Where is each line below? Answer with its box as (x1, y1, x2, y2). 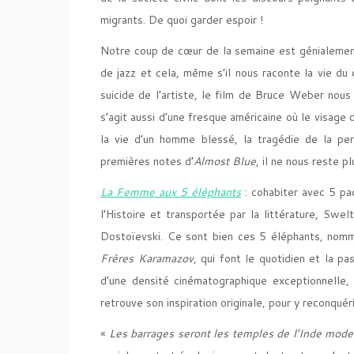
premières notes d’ (100, 153, 194, 169)
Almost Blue (194, 153, 256, 169)
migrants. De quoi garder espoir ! (100, 12, 263, 28)
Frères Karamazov (100, 250, 194, 266)
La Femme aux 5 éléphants (100, 184, 241, 200)
